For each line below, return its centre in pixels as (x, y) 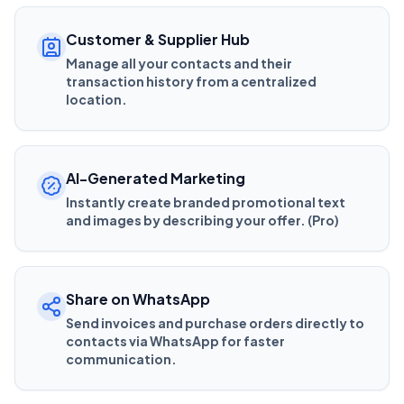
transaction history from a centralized (191, 81)
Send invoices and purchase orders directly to (215, 322)
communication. (121, 358)
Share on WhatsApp (138, 298)
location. (96, 99)
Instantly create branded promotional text (206, 202)
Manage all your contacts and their (179, 63)
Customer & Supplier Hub (158, 39)
